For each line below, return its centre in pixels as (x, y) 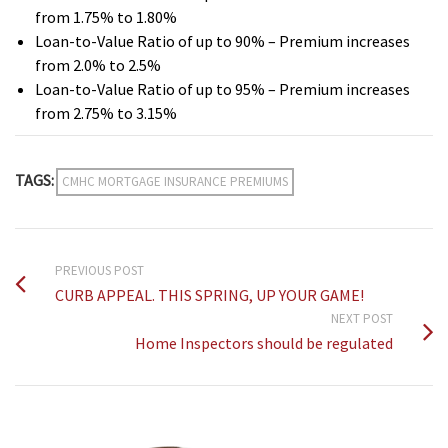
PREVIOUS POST (99, 270)
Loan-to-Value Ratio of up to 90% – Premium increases (222, 41)
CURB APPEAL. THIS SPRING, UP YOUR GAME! (209, 295)
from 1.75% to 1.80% (106, 17)
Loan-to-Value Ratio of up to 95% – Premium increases (222, 89)
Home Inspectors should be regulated (264, 343)
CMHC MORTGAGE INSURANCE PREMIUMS (175, 181)
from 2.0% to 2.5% (98, 65)
